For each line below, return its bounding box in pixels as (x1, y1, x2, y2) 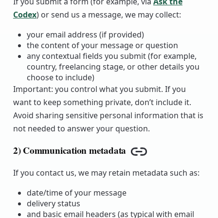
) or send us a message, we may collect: (36, 9, 181, 20)
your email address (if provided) (26, 29, 144, 40)
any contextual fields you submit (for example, (26, 51, 197, 62)
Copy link (138, 150, 178, 164)
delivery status (26, 198, 80, 209)
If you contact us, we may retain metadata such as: (13, 167, 200, 179)
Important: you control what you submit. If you (13, 84, 186, 95)
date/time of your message (26, 187, 127, 199)
